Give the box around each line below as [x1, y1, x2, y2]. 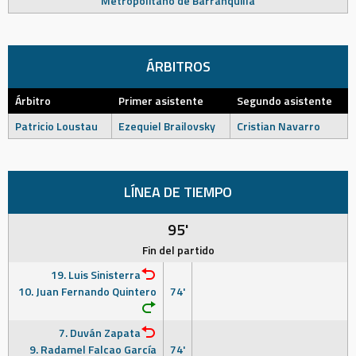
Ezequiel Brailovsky [118, 118, 215, 134]
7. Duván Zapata [59, 324, 141, 341]
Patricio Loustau [15, 118, 98, 134]
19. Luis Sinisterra [51, 266, 141, 283]
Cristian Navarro [237, 118, 320, 134]
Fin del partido [141, 242, 215, 258]
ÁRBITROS [145, 56, 211, 77]
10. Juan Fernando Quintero [18, 283, 157, 300]
